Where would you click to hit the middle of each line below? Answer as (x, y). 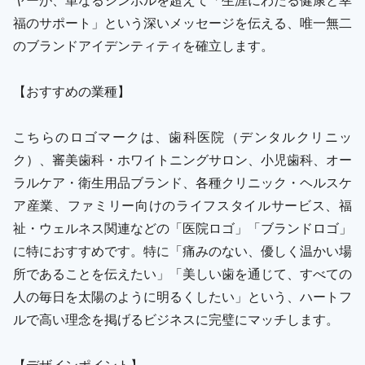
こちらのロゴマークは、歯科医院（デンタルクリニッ (182, 136)
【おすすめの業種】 (72, 90)
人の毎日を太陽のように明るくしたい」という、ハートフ (182, 296)
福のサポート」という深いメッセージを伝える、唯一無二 (182, 22)
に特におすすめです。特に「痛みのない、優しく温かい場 (182, 250)
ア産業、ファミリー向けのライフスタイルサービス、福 (182, 204)
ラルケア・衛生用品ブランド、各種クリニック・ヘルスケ (182, 182)
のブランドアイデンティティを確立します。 (143, 45)
